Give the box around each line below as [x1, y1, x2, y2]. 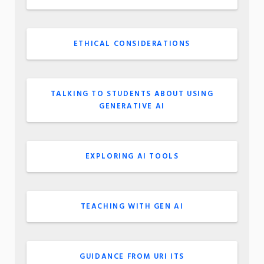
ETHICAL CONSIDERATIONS [73, 37, 191, 50]
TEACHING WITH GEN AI [80, 200, 184, 213]
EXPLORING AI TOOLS [85, 150, 179, 163]
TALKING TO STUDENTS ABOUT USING [50, 87, 214, 100]
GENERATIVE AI [99, 100, 165, 113]
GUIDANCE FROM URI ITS [80, 250, 184, 263]
